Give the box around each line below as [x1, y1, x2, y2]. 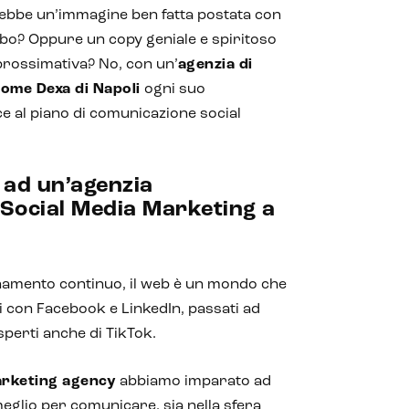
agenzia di [177, 58, 253, 72]
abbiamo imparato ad [116, 374, 272, 389]
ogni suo [144, 82, 206, 97]
